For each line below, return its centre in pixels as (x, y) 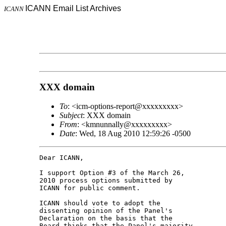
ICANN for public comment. (90, 188)
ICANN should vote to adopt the (102, 203)
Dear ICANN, (61, 158)
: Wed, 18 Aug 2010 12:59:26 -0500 (133, 134)
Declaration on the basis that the (108, 218)
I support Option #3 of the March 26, (114, 173)
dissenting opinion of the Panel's (108, 211)
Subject (71, 116)
